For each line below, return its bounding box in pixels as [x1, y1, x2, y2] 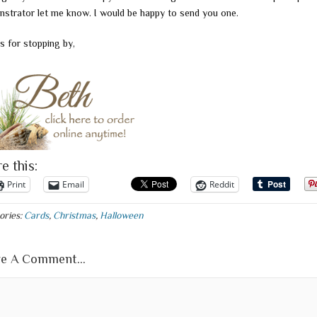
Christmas [53, 209, 96, 221]
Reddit [209, 178, 234, 191]
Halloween [100, 209, 144, 221]
